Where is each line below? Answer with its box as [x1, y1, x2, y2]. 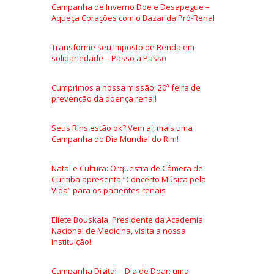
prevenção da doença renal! [51, 92, 157, 104]
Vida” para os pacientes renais [51, 184, 166, 196]
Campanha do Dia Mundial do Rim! [51, 133, 179, 144]
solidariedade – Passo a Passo [51, 52, 166, 64]
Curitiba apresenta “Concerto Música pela [51, 173, 206, 185]
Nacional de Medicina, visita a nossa [51, 224, 186, 236]
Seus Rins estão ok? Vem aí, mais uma [51, 122, 193, 133]
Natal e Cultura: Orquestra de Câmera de [51, 162, 203, 174]
